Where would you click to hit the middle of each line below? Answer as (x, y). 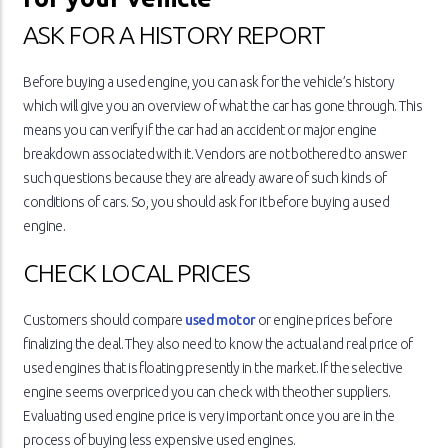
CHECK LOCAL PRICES (137, 273)
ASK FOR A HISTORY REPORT (174, 35)
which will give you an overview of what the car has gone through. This (223, 106)
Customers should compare (104, 320)
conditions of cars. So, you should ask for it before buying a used (206, 202)
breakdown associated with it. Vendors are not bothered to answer (215, 154)
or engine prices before (324, 320)
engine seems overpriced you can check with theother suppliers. (207, 392)
